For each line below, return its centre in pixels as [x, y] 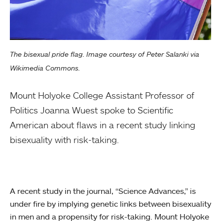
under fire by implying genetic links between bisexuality [110, 203]
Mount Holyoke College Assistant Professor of [102, 95]
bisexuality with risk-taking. [64, 139]
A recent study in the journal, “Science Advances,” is [103, 191]
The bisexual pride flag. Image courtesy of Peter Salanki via [105, 54]
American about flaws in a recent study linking [103, 125]
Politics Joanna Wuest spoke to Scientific [92, 110]
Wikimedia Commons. [45, 68]
